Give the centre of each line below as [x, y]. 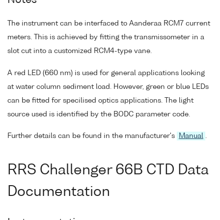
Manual [191, 136]
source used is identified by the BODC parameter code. [99, 114]
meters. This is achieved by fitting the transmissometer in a [106, 37]
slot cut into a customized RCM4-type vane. [80, 51]
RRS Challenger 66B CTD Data [108, 170]
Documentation [59, 192]
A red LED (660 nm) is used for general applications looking [106, 73]
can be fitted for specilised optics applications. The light [100, 100]
